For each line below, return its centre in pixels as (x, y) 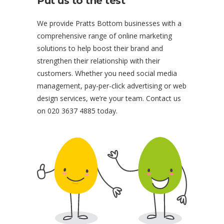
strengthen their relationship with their (98, 60)
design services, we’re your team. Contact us (109, 98)
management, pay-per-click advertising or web (112, 85)
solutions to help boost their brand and (100, 48)
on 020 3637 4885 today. (77, 110)
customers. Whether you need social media (107, 73)
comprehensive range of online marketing (104, 35)
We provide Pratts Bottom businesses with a (109, 23)
